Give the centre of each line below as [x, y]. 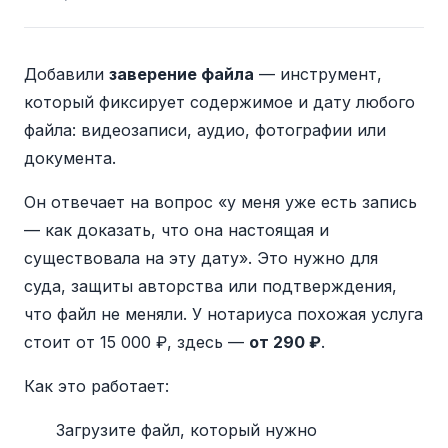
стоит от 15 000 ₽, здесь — [136, 342]
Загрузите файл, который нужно [186, 430]
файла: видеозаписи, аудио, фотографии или [205, 130]
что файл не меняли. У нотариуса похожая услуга [223, 314]
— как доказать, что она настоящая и [176, 230]
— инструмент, [318, 74]
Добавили [66, 74]
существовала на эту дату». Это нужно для [201, 258]
